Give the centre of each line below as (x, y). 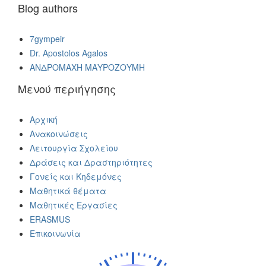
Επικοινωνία (55, 233)
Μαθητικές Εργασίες (74, 205)
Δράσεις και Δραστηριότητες (91, 162)
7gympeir (47, 38)
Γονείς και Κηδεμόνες (76, 176)
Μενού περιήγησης (67, 88)
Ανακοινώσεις (59, 133)
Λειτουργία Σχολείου (74, 148)
